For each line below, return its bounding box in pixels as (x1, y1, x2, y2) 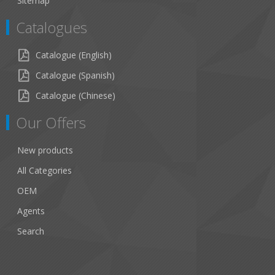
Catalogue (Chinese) (36, 90, 115, 101)
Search (17, 225, 44, 237)
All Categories (17, 165, 72, 176)
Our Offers (16, 112, 86, 133)
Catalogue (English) (36, 49, 112, 61)
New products (17, 144, 73, 156)
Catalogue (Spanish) (36, 69, 115, 81)
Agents (17, 205, 45, 217)
